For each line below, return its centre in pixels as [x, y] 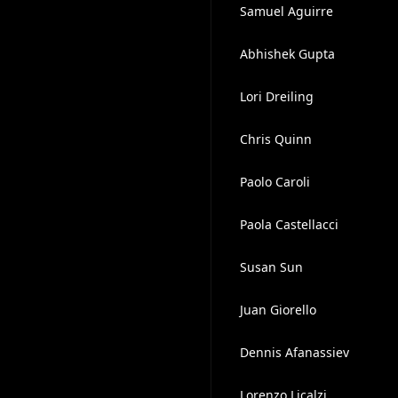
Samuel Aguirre [286, 11]
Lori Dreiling [276, 96]
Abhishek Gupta [287, 54]
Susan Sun [271, 267]
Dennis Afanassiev [294, 352]
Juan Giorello [278, 310]
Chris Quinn [275, 139]
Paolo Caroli [275, 182]
